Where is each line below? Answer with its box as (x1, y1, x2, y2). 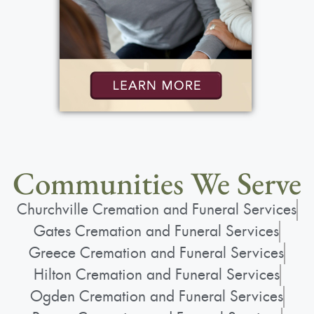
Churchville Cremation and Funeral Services (16, 200, 296, 220)
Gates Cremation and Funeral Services (34, 221, 279, 242)
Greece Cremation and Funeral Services (29, 243, 284, 264)
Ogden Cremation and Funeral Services (29, 287, 283, 307)
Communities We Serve (13, 163, 301, 204)
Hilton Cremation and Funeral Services (33, 265, 280, 285)
